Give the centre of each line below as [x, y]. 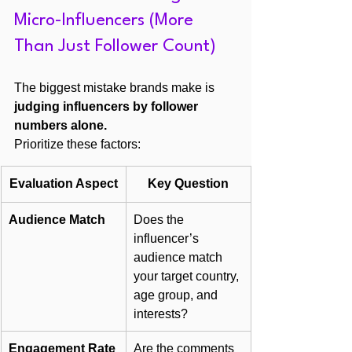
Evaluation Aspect [63, 183]
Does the [160, 219]
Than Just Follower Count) [115, 46]
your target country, [188, 276]
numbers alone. [60, 125]
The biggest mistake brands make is [116, 87]
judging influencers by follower [108, 106]
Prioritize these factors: [77, 144]
